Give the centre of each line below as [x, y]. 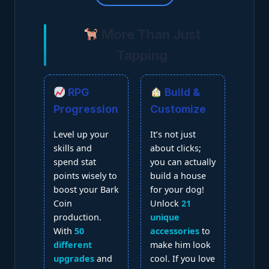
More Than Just [149, 34]
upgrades [74, 258]
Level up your [81, 134]
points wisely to [85, 176]
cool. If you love [183, 258]
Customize [178, 109]
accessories [175, 231]
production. [77, 217]
